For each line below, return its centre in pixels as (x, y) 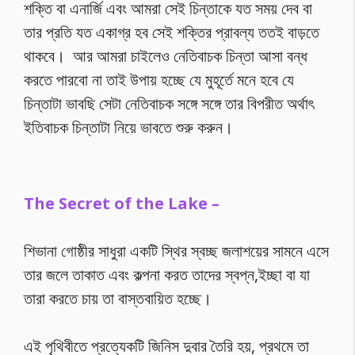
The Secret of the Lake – (122, 203)
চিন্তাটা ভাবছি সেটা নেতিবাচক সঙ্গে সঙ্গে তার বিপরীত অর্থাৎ (169, 103)
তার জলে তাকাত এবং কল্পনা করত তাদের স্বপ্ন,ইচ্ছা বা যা (167, 274)
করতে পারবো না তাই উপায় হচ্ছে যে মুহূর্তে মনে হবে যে (159, 80)
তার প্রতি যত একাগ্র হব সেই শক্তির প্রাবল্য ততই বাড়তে (172, 32)
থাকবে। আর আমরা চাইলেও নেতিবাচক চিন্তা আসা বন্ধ (166, 56)
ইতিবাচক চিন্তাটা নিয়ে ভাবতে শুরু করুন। (128, 127)
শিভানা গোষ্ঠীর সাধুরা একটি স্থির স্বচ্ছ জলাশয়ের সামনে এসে (176, 250)
